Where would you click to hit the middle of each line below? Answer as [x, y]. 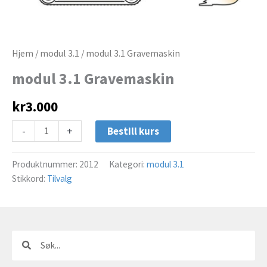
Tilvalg [60, 179]
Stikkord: [30, 179]
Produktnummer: [46, 164]
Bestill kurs [133, 131]
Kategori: [128, 164]
